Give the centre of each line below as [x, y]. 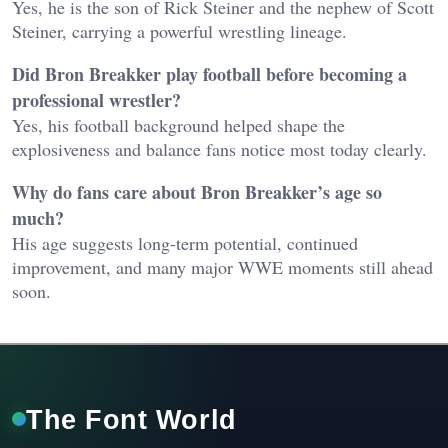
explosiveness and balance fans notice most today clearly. [219, 148]
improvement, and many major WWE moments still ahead [222, 266]
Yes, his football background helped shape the [178, 124]
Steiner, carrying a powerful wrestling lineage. [179, 30]
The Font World [131, 419]
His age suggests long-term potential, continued [185, 242]
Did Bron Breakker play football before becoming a [209, 73]
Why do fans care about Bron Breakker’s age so [197, 191]
